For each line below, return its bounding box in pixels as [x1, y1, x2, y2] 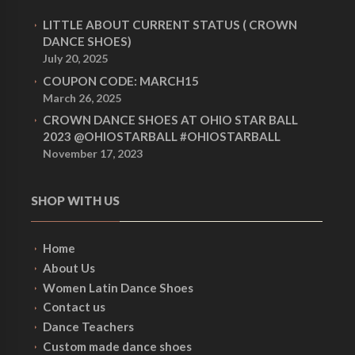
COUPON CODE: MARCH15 [43, 73, 200, 88]
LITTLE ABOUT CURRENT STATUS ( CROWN [43, 17, 298, 32]
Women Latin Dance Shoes [43, 280, 194, 295]
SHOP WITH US [31, 193, 120, 208]
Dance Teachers [43, 319, 135, 334]
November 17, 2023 [43, 147, 143, 161]
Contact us [43, 300, 106, 315]
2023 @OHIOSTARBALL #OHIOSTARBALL [43, 129, 281, 144]
